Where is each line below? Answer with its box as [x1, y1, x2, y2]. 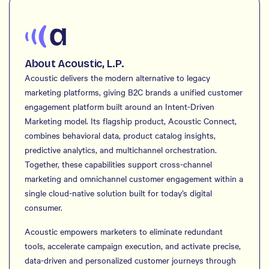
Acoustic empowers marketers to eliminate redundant [25, 225, 223, 237]
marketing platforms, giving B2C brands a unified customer [25, 86, 243, 98]
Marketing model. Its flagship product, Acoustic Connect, [25, 115, 237, 127]
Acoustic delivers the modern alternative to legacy [25, 71, 210, 83]
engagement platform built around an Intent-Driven [25, 100, 214, 112]
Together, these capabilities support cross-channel [25, 158, 212, 170]
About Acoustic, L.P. [25, 57, 124, 70]
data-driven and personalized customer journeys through [25, 254, 236, 266]
